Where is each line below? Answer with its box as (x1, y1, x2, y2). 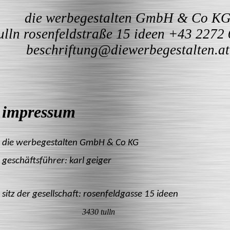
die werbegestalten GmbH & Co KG (2, 138, 139, 148)
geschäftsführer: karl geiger (2, 156, 111, 166)
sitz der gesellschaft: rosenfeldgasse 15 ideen (2, 189, 178, 200)
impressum (2, 103, 75, 121)
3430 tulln (82, 207, 115, 216)
